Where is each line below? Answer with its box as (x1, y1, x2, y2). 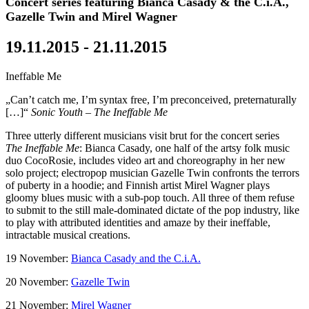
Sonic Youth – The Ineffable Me (31, 106, 168, 118)
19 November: (6, 252, 71, 264)
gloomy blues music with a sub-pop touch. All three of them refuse (6, 191, 295, 203)
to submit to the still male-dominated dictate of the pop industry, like (6, 203, 299, 216)
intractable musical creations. (6, 228, 130, 241)
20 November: (6, 275, 71, 288)
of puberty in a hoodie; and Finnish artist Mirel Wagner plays (6, 179, 270, 191)
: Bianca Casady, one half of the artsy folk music (79, 141, 290, 154)
